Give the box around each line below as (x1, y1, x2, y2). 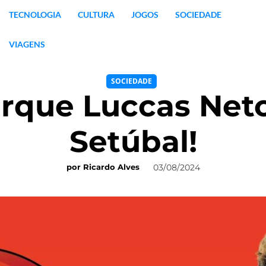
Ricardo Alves (83, 162, 140, 172)
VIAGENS (8, 39, 45, 49)
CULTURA (77, 9, 115, 20)
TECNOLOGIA (8, 9, 61, 20)
